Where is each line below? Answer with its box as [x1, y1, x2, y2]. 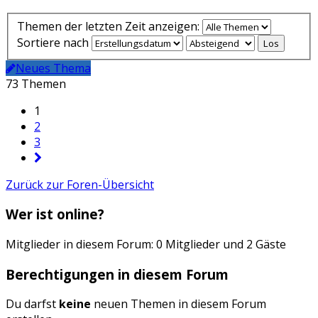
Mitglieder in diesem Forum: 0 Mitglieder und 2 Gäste [6, 236, 286, 253]
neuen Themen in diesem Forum [91, 296, 266, 312]
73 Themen [6, 75, 66, 92]
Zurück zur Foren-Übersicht [6, 176, 154, 192]
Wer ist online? [6, 205, 104, 224]
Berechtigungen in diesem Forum [6, 265, 229, 283]
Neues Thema [16, 60, 91, 76]
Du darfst [6, 296, 59, 312]
